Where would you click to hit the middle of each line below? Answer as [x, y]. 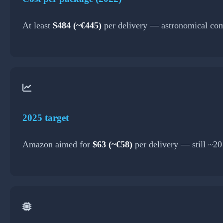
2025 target [46, 117]
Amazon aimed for [57, 145]
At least [38, 25]
